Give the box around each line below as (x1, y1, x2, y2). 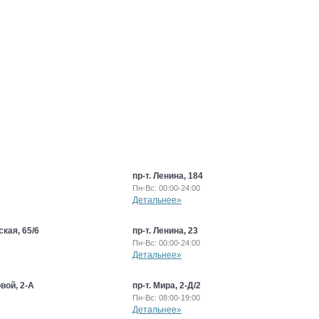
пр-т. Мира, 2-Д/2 (132, 281, 201, 291)
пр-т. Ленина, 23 (132, 226, 198, 236)
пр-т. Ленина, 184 (132, 171, 203, 181)
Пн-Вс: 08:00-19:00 (132, 293, 200, 302)
